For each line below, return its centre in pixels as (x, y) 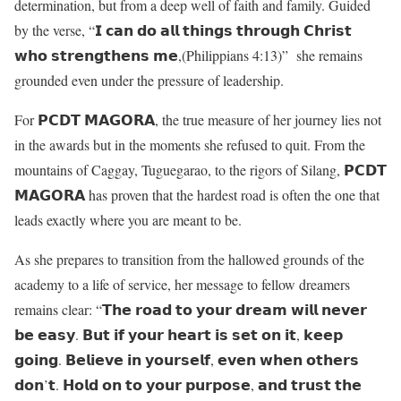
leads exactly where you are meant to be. (128, 219)
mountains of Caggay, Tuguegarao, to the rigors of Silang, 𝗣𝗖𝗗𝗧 (200, 169)
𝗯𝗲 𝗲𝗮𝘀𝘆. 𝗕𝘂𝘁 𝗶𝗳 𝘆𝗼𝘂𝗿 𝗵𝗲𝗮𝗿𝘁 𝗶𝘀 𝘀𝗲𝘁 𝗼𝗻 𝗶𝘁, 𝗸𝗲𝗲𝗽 (179, 334)
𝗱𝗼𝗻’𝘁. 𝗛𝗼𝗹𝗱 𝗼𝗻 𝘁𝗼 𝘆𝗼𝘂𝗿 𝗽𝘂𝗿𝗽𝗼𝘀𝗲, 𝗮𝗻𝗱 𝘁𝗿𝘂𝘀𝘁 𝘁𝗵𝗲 (188, 384)
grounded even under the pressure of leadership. (149, 80)
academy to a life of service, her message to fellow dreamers (182, 284)
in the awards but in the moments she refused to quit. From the (190, 144)
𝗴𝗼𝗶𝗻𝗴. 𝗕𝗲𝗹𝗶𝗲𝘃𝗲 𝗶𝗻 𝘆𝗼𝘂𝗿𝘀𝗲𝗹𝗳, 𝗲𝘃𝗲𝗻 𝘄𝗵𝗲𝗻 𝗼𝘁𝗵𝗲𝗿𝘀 (187, 359)
